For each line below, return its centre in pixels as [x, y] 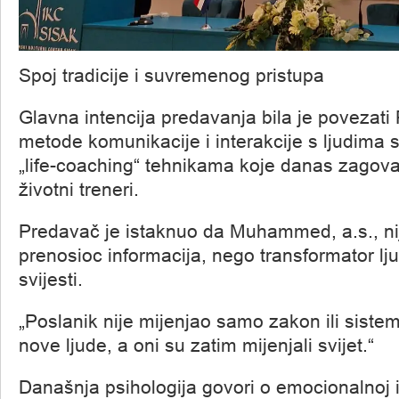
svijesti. [51, 279]
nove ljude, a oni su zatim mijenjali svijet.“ [196, 345]
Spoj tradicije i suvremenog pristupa [171, 75]
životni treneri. [79, 189]
